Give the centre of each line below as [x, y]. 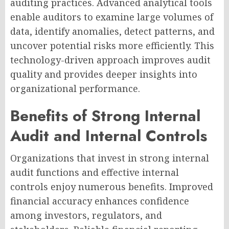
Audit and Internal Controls [109, 136]
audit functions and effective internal [95, 173]
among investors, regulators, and [86, 215]
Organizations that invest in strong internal [110, 158]
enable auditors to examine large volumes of [112, 17]
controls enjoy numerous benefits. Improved [112, 187]
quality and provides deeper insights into [104, 74]
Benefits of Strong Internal [105, 116]
